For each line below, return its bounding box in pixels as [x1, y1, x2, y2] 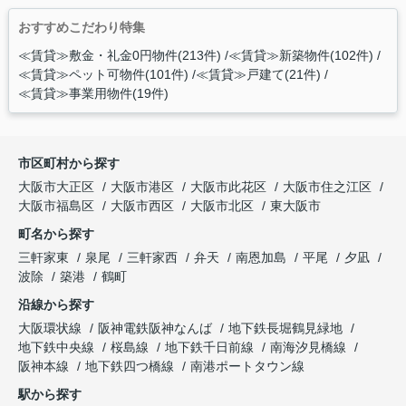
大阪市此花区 [190, 179, 266, 195]
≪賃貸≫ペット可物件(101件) [17, 67, 188, 82]
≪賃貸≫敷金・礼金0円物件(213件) [17, 48, 221, 63]
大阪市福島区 [18, 198, 94, 214]
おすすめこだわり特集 [17, 20, 145, 35]
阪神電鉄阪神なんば [98, 321, 216, 336]
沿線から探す [18, 297, 94, 313]
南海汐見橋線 [270, 340, 350, 355]
